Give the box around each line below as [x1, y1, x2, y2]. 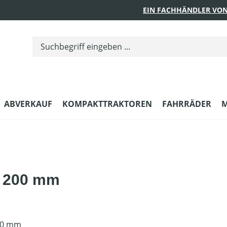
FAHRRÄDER [162, 98, 211, 109]
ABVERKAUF [4, 98, 52, 109]
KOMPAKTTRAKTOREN [62, 98, 152, 109]
